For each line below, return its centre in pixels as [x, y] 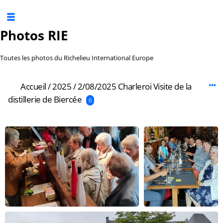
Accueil [33, 86]
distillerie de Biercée [45, 99]
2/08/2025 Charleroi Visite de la [134, 86]
